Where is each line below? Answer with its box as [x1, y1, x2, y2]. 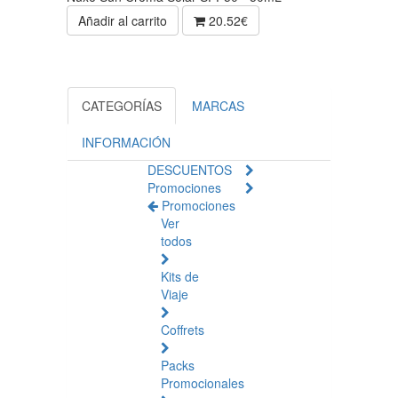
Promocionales [161, 374, 244, 392]
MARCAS [192, 97, 244, 115]
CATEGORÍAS [82, 97, 162, 115]
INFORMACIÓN [82, 133, 171, 151]
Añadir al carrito [78, 12, 167, 29]
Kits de [161, 267, 199, 285]
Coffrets [161, 321, 204, 338]
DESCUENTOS [147, 161, 232, 179]
